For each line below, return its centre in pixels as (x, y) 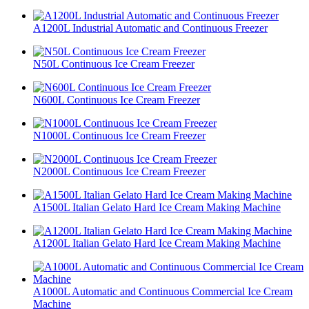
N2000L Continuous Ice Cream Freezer (119, 171)
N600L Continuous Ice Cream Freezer (117, 99)
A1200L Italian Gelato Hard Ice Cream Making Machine (157, 243)
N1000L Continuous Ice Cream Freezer (119, 135)
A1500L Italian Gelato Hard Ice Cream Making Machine (157, 207)
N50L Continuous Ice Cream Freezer (114, 63)
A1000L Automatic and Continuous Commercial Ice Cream (163, 291)
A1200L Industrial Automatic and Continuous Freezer (150, 28)
